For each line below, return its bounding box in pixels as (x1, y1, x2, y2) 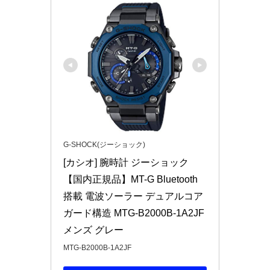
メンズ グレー (63, 225, 124, 235)
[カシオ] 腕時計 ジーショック (63, 157, 189, 168)
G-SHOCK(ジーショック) (63, 140, 145, 149)
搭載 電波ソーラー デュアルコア (63, 191, 203, 201)
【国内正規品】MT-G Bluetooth (63, 174, 198, 184)
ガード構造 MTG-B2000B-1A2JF (63, 208, 204, 218)
